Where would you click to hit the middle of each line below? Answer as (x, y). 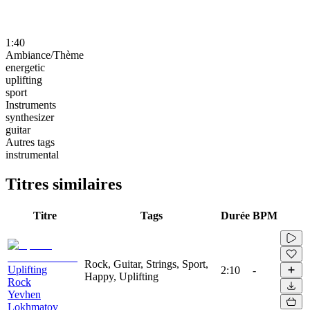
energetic (25, 67)
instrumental (32, 154)
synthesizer (30, 117)
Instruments (31, 104)
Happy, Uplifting (121, 276)
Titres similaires (64, 184)
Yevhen (24, 294)
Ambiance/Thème (45, 55)
